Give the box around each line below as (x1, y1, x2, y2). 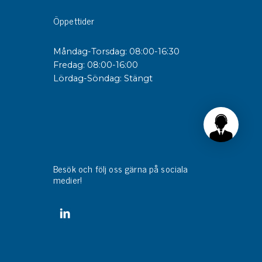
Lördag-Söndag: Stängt (53, 73, 153, 84)
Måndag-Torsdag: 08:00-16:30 (53, 46, 180, 57)
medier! (53, 171, 82, 187)
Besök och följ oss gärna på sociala (53, 160, 188, 176)
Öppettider (53, 13, 95, 29)
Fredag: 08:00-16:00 (53, 60, 138, 71)
